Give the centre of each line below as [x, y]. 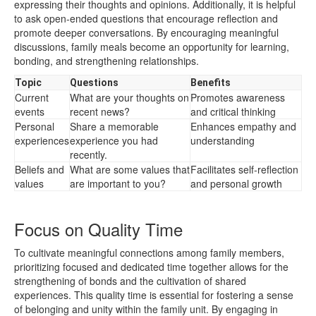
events [30, 111]
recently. [89, 154]
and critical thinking [233, 111]
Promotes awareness [238, 97]
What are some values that [130, 169]
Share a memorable [114, 126]
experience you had [114, 140]
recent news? [100, 111]
